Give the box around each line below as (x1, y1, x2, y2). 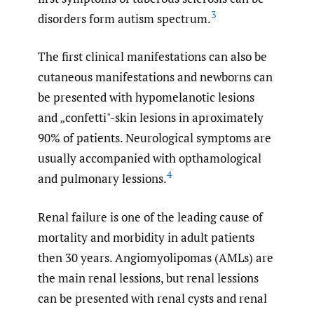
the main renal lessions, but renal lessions (38, 269, 259, 286)
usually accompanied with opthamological (38, 150, 261, 167)
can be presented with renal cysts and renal (38, 289, 267, 306)
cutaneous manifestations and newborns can (38, 69, 273, 86)
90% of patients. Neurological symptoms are (38, 130, 271, 146)
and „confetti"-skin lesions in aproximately (38, 109, 264, 126)
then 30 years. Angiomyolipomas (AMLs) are (38, 249, 273, 266)
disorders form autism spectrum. (38, 10, 211, 27)
